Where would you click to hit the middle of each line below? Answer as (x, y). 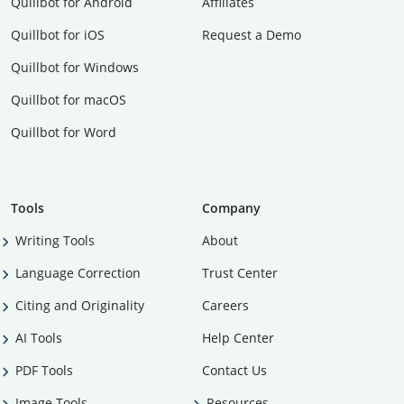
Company (231, 207)
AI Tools (39, 337)
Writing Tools (55, 240)
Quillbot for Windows (75, 67)
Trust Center (240, 272)
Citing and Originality (80, 305)
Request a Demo (252, 34)
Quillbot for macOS (69, 99)
